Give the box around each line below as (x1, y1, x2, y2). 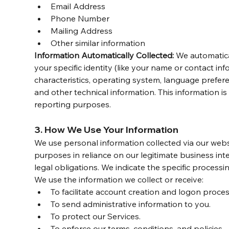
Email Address (51, 1, 106, 12)
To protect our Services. (51, 211, 141, 222)
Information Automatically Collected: (34, 50, 174, 61)
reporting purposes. (34, 99, 111, 110)
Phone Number (51, 13, 110, 24)
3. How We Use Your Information (34, 124, 179, 136)
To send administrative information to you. (51, 199, 211, 210)
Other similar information (51, 38, 146, 49)
